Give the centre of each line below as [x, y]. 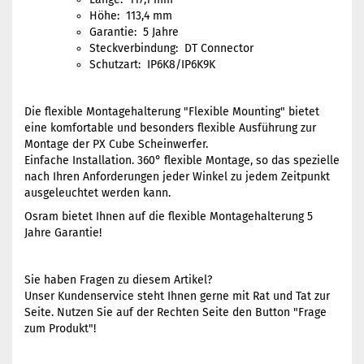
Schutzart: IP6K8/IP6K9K [152, 65]
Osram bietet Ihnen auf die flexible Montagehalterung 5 [169, 217]
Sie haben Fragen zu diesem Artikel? [118, 280]
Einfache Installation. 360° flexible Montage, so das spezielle [182, 160]
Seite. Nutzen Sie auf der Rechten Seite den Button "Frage [175, 312]
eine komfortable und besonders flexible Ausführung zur [170, 128]
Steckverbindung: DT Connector [171, 48]
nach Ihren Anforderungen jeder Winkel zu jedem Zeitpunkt [177, 177]
